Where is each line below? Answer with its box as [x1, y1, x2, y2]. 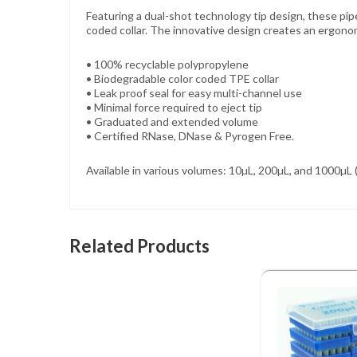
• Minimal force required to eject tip [86, 100, 262, 115]
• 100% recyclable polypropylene [86, 57, 249, 72]
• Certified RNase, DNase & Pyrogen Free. [86, 129, 294, 143]
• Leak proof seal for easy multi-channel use [86, 86, 302, 100]
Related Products [69, 235, 210, 257]
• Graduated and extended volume [86, 115, 258, 129]
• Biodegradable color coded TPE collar [86, 72, 279, 86]
